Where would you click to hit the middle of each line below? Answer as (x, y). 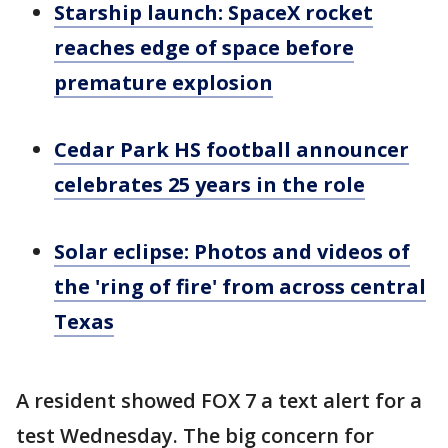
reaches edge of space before (204, 47)
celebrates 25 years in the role (209, 184)
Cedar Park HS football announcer (231, 149)
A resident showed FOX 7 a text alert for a (219, 400)
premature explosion (163, 82)
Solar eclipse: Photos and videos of (232, 251)
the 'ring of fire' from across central (240, 286)
